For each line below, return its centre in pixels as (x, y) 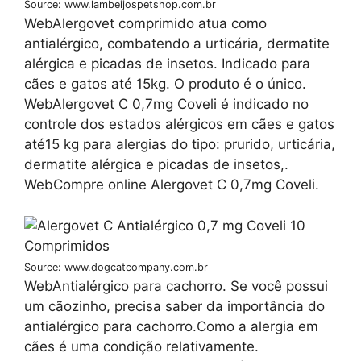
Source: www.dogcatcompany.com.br (116, 267)
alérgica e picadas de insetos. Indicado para (167, 64)
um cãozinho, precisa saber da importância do (174, 306)
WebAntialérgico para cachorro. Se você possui (176, 286)
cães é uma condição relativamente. (141, 346)
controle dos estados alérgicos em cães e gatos (179, 124)
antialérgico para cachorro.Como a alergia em (171, 326)
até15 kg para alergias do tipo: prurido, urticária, (180, 145)
